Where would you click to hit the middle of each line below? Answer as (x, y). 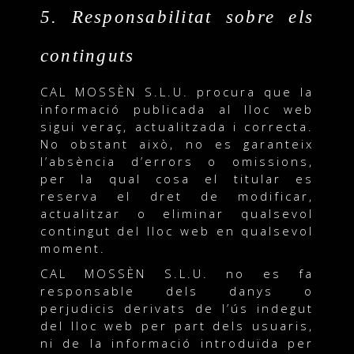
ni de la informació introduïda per (177, 343)
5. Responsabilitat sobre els (177, 17)
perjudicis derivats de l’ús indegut (177, 308)
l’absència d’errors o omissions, (177, 161)
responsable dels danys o (177, 290)
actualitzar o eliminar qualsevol (177, 213)
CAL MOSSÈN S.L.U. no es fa (177, 273)
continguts (87, 55)
